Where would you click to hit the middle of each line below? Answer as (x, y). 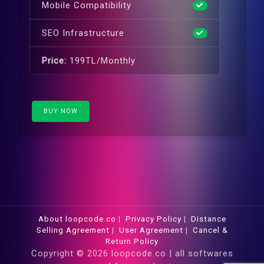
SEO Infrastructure (83, 33)
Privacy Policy (153, 219)
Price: (54, 61)
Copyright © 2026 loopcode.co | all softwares (132, 253)
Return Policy (132, 241)
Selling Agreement (73, 230)
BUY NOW (61, 111)
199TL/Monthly (101, 61)
